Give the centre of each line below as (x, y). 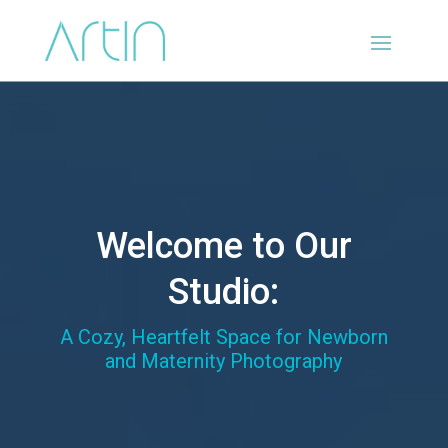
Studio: (224, 292)
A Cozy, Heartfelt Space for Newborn (223, 337)
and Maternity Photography (224, 361)
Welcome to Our (223, 246)
